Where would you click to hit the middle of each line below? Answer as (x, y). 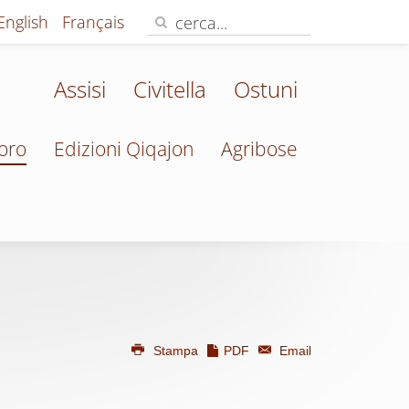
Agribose (259, 149)
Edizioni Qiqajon (124, 149)
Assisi (80, 89)
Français (93, 22)
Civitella (170, 89)
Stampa (175, 351)
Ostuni (266, 89)
